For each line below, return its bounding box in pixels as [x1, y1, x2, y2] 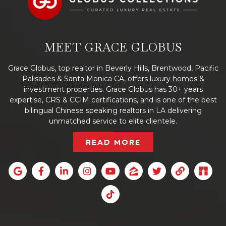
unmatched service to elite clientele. [49, 116, 177, 126]
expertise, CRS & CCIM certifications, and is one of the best [9, 95, 217, 104]
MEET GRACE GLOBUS [44, 39, 182, 55]
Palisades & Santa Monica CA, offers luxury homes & [22, 74, 204, 83]
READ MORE [85, 137, 141, 147]
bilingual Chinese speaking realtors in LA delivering [24, 105, 202, 115]
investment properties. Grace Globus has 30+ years [23, 84, 203, 94]
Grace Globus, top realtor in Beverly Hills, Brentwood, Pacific [8, 63, 218, 73]
